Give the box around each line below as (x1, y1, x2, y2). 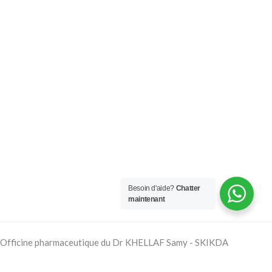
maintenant (128, 195, 165, 203)
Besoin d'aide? (128, 184, 176, 192)
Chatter (175, 184, 201, 192)
